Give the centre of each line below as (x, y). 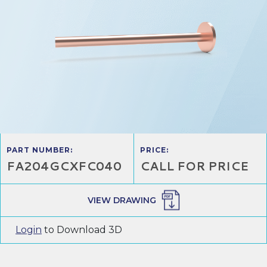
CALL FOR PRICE (194, 165)
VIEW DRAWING (122, 200)
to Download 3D (82, 229)
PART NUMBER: (40, 150)
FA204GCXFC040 (64, 165)
